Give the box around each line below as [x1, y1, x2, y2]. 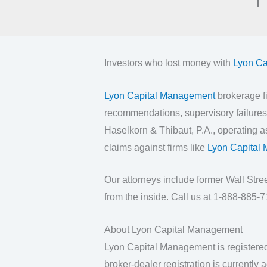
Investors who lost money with [104, 58, 233, 68]
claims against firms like [104, 142, 207, 153]
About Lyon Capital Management [104, 224, 243, 235]
